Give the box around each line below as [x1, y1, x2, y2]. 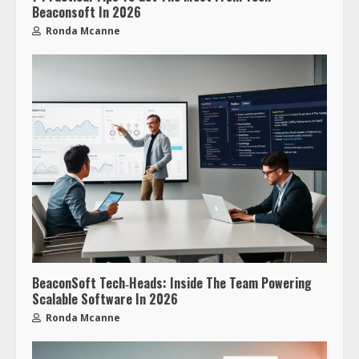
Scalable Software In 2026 [32, 288, 178, 309]
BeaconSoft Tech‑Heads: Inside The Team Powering [32, 272, 312, 292]
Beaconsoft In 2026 [32, 2, 141, 22]
